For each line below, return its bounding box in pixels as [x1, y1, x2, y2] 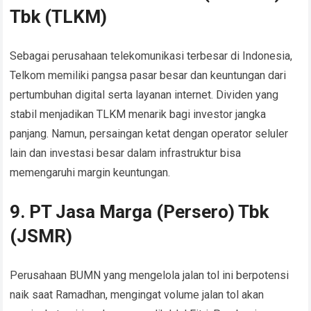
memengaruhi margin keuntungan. [10, 166, 171, 180]
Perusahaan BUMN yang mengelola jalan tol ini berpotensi [10, 269, 289, 283]
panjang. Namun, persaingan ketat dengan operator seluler [10, 127, 289, 141]
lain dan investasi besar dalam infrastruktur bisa [10, 146, 242, 160]
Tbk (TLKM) [10, 6, 108, 28]
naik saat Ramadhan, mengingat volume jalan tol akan [10, 288, 264, 302]
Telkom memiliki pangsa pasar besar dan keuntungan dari [10, 69, 287, 83]
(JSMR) [10, 226, 73, 247]
